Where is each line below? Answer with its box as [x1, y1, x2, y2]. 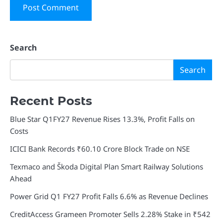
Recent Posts [10, 94, 92, 109]
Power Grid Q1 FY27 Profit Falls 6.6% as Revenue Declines [10, 191, 208, 202]
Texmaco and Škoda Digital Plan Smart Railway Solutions [10, 162, 203, 172]
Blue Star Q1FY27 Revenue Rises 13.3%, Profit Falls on [10, 114, 195, 124]
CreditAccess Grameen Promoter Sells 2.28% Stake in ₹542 [10, 209, 211, 220]
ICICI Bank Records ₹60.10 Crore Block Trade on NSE [10, 144, 190, 154]
